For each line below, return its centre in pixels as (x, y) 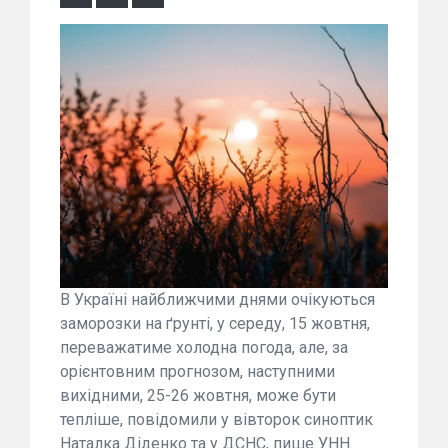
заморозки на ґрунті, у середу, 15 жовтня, (215, 323)
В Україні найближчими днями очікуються (217, 299)
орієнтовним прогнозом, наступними (197, 371)
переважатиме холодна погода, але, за (204, 347)
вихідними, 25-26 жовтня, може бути (198, 395)
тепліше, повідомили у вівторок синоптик (216, 419)
